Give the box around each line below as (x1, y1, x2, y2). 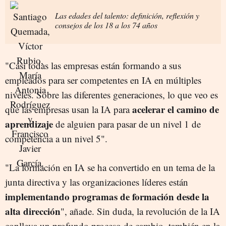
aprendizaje (5, 117, 53, 131)
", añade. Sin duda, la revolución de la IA (61, 205, 220, 218)
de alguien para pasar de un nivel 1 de (53, 118, 201, 131)
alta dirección (5, 204, 61, 218)
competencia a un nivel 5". (5, 132, 107, 145)
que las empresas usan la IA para (5, 103, 132, 116)
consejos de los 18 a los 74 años (55, 19, 157, 30)
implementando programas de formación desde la (5, 190, 209, 204)
